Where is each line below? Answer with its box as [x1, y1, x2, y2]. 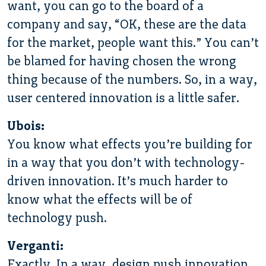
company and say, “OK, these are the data [7, 16, 246, 31]
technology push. [7, 210, 107, 225]
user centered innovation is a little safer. [7, 90, 239, 105]
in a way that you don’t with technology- [7, 154, 245, 170]
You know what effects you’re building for [7, 136, 252, 151]
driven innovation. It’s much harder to [7, 173, 228, 188]
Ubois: [7, 118, 45, 133]
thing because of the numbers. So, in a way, [7, 71, 257, 87]
